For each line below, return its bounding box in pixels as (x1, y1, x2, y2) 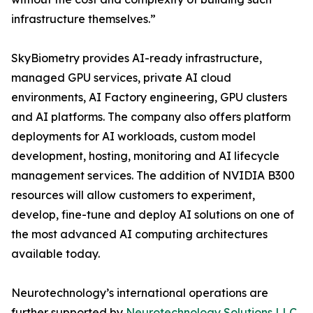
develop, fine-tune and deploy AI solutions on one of (11, 208, 294, 222)
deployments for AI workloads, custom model (11, 129, 256, 144)
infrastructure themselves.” (11, 12, 156, 27)
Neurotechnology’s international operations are (11, 286, 268, 300)
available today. (11, 247, 100, 261)
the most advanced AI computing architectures (11, 227, 268, 242)
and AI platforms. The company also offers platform (11, 110, 291, 124)
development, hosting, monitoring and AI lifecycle (11, 149, 279, 163)
